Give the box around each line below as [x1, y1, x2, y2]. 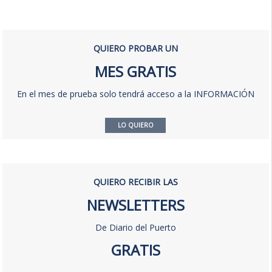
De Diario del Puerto [95, 222, 176, 234]
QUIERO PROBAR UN [93, 42, 178, 55]
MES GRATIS [95, 61, 177, 82]
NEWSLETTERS [86, 195, 185, 216]
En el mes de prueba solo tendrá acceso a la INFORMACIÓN [16, 88, 254, 100]
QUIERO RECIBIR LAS [93, 176, 178, 188]
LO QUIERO [117, 121, 154, 130]
